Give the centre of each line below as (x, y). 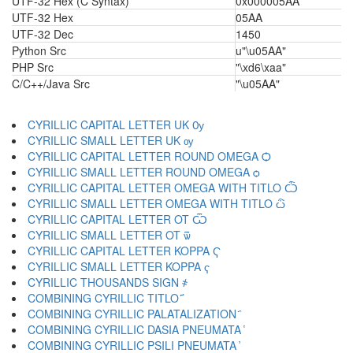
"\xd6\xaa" (261, 67)
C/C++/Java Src (51, 84)
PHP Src (33, 67)
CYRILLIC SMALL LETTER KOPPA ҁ (119, 266)
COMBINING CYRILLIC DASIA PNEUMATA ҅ (136, 329)
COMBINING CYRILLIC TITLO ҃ (105, 298)
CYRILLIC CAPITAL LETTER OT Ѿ (117, 219)
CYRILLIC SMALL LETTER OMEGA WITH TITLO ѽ (156, 203)
